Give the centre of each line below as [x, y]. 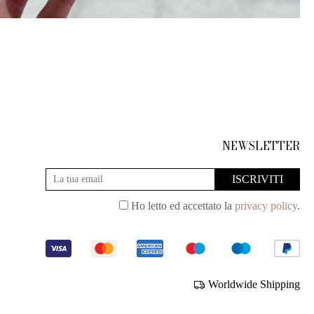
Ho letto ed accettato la [181, 206]
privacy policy [266, 206]
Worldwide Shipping [254, 285]
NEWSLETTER [261, 146]
